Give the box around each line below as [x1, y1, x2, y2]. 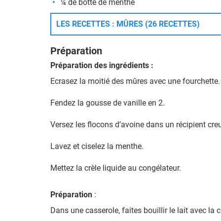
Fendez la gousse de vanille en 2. [50, 98, 165, 108]
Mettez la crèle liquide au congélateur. [50, 163, 181, 173]
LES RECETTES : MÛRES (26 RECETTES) [56, 19, 200, 29]
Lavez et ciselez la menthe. [50, 142, 144, 151]
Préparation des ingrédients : [50, 61, 153, 70]
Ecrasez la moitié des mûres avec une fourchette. [50, 76, 220, 86]
